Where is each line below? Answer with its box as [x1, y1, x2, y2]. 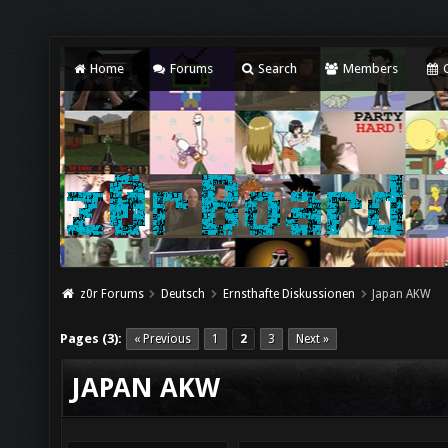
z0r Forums [79, 287, 144, 301]
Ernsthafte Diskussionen [222, 287, 355, 301]
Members [339, 61, 398, 76]
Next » [296, 332, 329, 346]
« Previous [134, 332, 191, 346]
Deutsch [161, 287, 206, 301]
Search [255, 61, 298, 76]
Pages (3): [60, 331, 122, 346]
